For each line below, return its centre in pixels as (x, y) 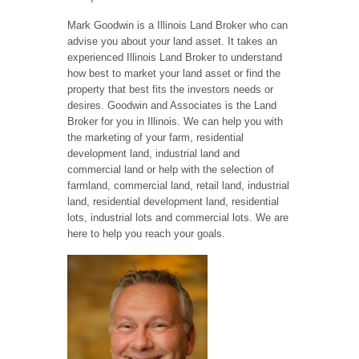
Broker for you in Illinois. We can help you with (175, 122)
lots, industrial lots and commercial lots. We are (178, 218)
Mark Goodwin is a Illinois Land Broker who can (177, 26)
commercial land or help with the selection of (171, 170)
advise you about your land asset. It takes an (172, 42)
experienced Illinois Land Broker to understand (175, 58)
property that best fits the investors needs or (170, 90)
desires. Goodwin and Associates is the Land (172, 106)
